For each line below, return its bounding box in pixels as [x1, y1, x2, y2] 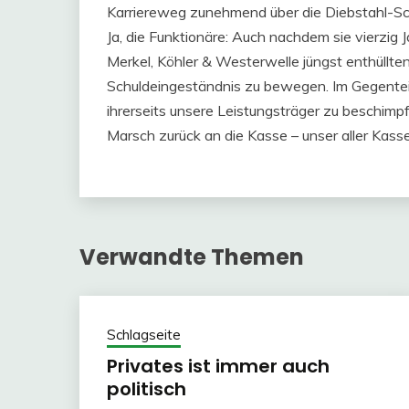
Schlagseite [107, 326, 181, 343]
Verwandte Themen [79, 242, 304, 272]
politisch [107, 376, 186, 402]
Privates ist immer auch [107, 353, 330, 379]
